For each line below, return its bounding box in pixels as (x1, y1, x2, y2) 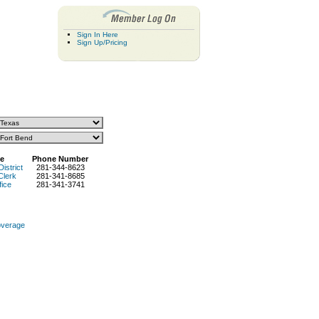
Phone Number (32, 155, 88, 163)
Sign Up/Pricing (77, 38, 127, 46)
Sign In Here (77, 31, 118, 38)
